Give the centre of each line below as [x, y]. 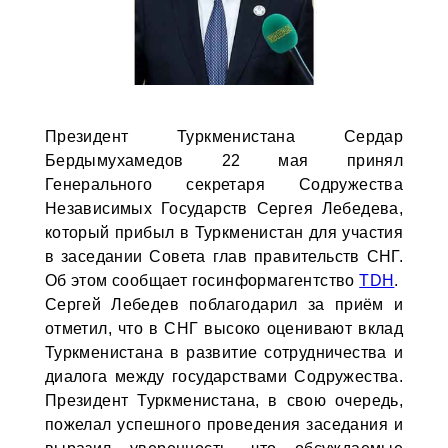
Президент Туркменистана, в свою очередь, [224, 400]
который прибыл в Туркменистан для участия [224, 232]
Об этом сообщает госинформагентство [202, 280]
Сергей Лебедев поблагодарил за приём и [224, 304]
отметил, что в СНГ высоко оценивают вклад [224, 328]
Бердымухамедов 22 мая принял [224, 160]
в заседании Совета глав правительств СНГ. [224, 256]
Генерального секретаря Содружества [224, 184]
